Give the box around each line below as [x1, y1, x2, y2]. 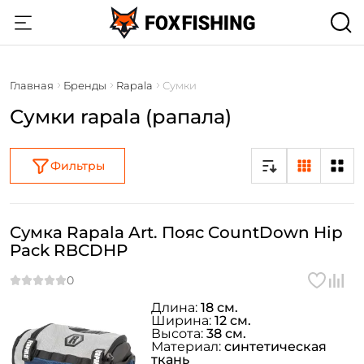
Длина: [151, 300, 201, 315]
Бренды [63, 79, 106, 92]
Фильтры [50, 158, 105, 173]
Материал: [151, 339, 224, 354]
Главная [10, 79, 54, 92]
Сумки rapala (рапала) [10, 105, 232, 128]
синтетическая [224, 339, 327, 354]
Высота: [151, 326, 206, 341]
